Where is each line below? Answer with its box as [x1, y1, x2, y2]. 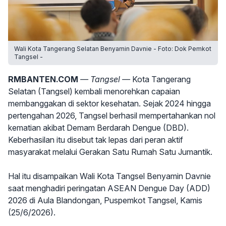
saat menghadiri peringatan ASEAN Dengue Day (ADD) [8, 183, 210, 193]
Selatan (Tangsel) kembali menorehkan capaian [8, 86, 180, 96]
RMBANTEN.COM [8, 74, 78, 84]
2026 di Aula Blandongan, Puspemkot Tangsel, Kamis [8, 195, 202, 205]
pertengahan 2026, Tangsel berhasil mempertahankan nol [8, 110, 215, 121]
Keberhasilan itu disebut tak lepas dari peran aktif [8, 135, 183, 145]
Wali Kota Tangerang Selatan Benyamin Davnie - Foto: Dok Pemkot [14, 45, 211, 52]
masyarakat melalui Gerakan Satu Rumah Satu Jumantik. [8, 147, 212, 157]
